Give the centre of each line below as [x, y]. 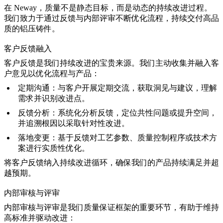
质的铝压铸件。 [32, 28]
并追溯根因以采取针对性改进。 [74, 123]
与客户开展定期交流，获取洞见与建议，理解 [137, 88]
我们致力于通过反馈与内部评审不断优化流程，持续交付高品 [111, 18]
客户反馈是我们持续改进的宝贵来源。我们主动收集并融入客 [111, 63]
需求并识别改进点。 [54, 99]
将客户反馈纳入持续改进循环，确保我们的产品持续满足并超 [111, 163]
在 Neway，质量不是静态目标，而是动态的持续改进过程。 [108, 7]
